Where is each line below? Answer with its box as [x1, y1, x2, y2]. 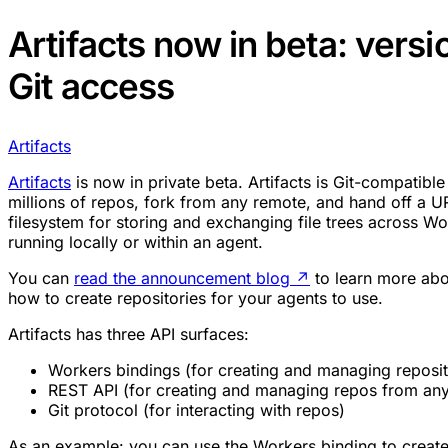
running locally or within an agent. [8, 231, 263, 252]
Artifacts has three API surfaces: [8, 323, 249, 344]
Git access [8, 64, 175, 107]
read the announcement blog [74, 267, 290, 288]
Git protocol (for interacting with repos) [48, 399, 345, 420]
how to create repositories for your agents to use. [8, 287, 383, 308]
